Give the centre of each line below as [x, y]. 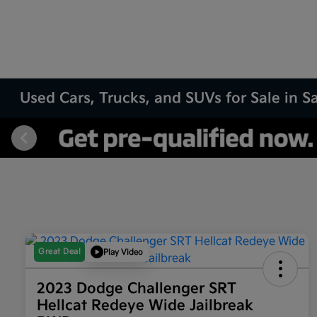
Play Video [123, 252]
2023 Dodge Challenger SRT [137, 289]
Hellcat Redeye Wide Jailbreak [145, 306]
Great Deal [59, 252]
